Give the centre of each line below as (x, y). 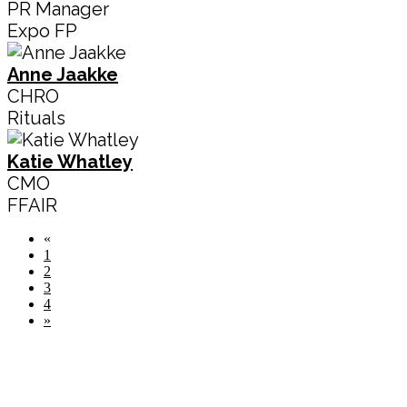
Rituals (36, 118)
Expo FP (42, 30)
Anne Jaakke (63, 74)
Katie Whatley (70, 161)
